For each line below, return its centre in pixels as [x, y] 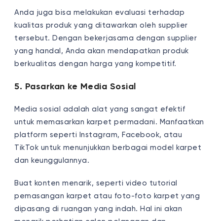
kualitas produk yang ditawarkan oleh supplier [101, 25]
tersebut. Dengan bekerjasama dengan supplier [106, 38]
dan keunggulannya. [53, 160]
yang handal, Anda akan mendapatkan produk [102, 51]
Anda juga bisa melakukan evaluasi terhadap [100, 12]
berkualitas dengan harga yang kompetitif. [95, 64]
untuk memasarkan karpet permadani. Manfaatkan [109, 122]
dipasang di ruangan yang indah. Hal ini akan [98, 209]
